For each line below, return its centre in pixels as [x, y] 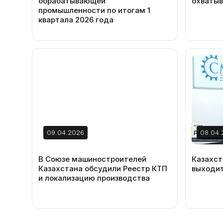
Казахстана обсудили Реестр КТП [103, 168]
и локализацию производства [94, 178]
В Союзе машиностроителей [92, 159]
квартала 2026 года [76, 20]
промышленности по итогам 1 [94, 10]
